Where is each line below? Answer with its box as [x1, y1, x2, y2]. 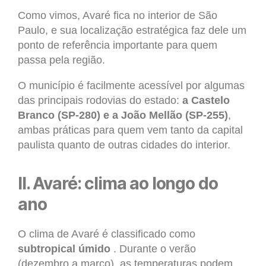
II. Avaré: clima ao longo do [18, 173, 218, 194]
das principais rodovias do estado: [18, 94, 182, 107]
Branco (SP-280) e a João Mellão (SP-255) [18, 109, 228, 122]
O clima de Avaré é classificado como [18, 228, 195, 240]
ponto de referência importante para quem [18, 39, 217, 52]
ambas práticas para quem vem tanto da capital [18, 124, 243, 137]
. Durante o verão [110, 243, 196, 255]
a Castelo [182, 94, 230, 107]
